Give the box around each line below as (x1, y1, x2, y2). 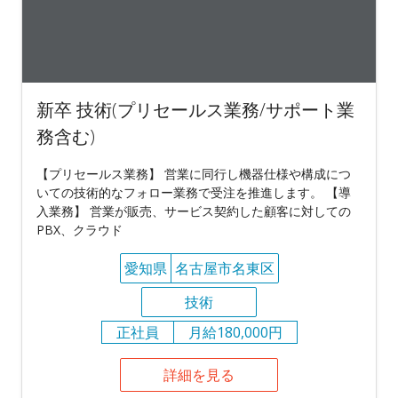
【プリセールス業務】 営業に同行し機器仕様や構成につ (36, 164, 351, 182)
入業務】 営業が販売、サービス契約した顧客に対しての (36, 202, 351, 219)
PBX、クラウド (36, 220, 123, 238)
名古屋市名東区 (174, 258, 275, 278)
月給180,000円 (187, 322, 283, 342)
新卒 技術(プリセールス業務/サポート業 (36, 97, 354, 122)
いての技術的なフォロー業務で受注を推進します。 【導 (36, 183, 351, 201)
